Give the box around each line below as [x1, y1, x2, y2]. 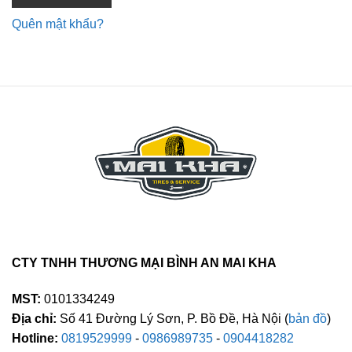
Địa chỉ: [12, 312, 57, 326]
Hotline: [12, 332, 58, 346]
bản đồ [288, 312, 327, 326]
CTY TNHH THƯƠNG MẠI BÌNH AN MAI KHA [12, 256, 277, 270]
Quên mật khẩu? [12, 17, 104, 31]
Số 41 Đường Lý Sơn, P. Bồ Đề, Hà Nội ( [57, 312, 288, 326]
